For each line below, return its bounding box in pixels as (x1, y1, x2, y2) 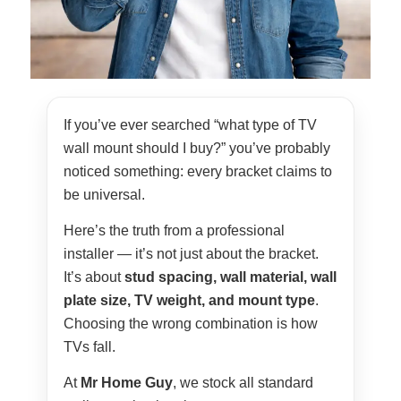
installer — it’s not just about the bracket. (63, 246, 319, 262)
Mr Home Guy (80, 375, 173, 391)
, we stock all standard (172, 375, 313, 391)
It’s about (63, 269, 124, 286)
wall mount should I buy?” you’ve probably (63, 141, 330, 157)
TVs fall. (63, 339, 115, 355)
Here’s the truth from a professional (63, 223, 285, 239)
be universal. (63, 187, 145, 203)
